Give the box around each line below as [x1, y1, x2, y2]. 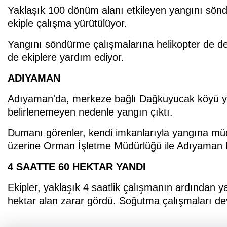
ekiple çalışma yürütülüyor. [8, 17, 127, 29]
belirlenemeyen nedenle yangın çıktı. [8, 106, 173, 118]
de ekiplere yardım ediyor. [8, 51, 124, 63]
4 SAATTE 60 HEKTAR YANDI [8, 161, 146, 172]
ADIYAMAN [8, 72, 60, 84]
